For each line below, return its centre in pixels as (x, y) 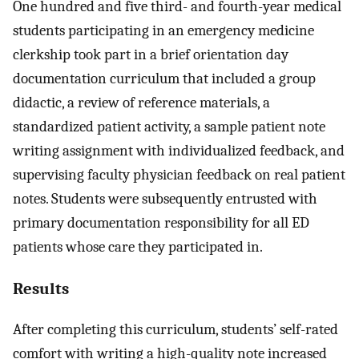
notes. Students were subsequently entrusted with (165, 199)
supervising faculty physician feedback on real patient (179, 175)
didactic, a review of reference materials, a (141, 103)
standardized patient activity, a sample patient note (169, 127)
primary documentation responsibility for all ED (161, 223)
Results (41, 288)
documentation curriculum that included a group (164, 79)
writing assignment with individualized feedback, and (179, 151)
